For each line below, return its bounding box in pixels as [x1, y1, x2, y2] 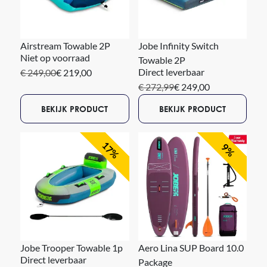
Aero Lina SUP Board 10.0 [138, 242, 244, 254]
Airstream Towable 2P [20, 39, 110, 51]
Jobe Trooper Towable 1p [20, 242, 123, 254]
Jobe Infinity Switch [138, 39, 219, 51]
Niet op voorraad [20, 51, 90, 63]
